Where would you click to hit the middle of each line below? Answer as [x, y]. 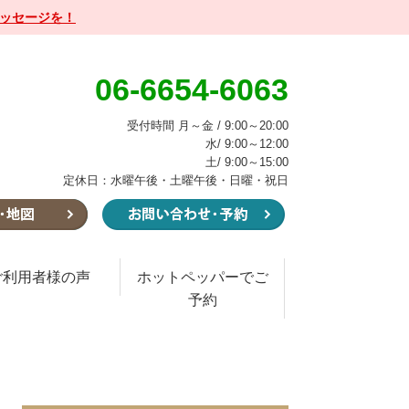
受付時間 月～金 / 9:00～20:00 [208, 126]
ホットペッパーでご [202, 278]
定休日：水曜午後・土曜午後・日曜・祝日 [176, 180]
